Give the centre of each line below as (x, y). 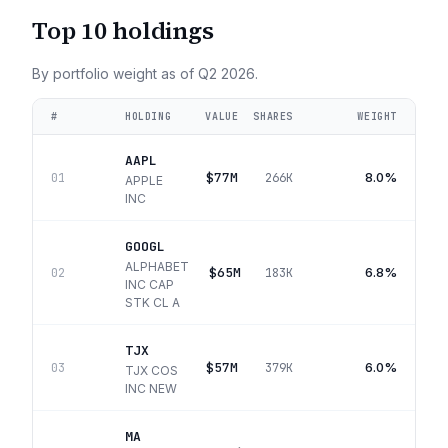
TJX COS (151, 370)
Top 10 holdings (123, 30)
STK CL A (152, 302)
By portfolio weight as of (115, 73)
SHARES (273, 116)
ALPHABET (157, 266)
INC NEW (151, 388)
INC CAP (149, 284)
